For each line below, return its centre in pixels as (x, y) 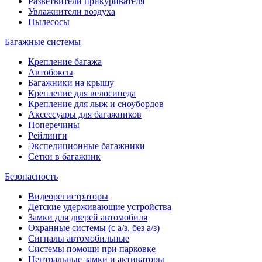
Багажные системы (43, 42)
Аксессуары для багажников (85, 114)
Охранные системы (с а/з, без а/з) (94, 228)
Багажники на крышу (71, 83)
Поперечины (54, 125)
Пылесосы (49, 22)
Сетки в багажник (64, 156)
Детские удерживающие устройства (100, 207)
